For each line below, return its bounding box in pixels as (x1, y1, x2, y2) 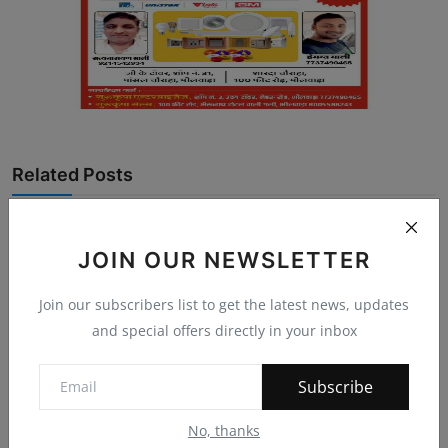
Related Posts (12, 163, 133, 185)
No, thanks (188, 421, 260, 440)
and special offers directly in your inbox (91, 321, 357, 340)
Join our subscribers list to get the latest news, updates (39, 295, 409, 314)
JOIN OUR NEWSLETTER (77, 247, 371, 273)
